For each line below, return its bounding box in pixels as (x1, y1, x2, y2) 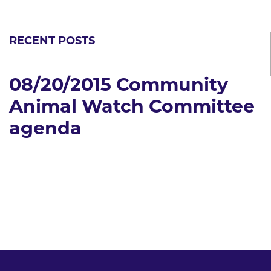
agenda (9, 120, 82, 139)
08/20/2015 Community (9, 76, 228, 96)
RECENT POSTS (9, 35, 95, 47)
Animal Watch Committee (9, 98, 255, 117)
